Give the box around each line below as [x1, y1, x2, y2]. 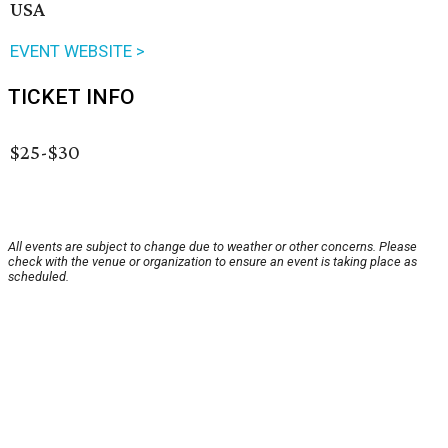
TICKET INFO [8, 85, 135, 110]
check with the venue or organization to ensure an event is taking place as [8, 254, 417, 270]
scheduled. [8, 269, 69, 285]
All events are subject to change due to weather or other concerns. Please [8, 239, 417, 255]
